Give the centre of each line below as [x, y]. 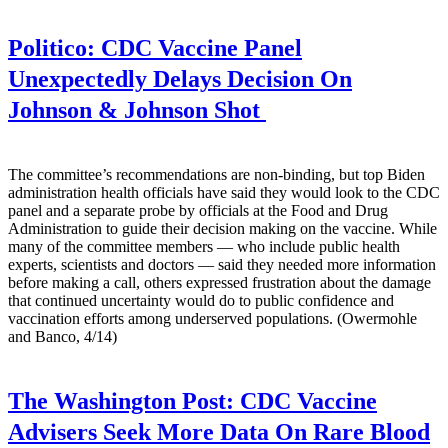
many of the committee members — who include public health [204, 247]
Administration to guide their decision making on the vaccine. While [222, 229]
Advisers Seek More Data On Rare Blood [219, 432]
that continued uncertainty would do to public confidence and [201, 301]
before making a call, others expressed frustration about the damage [219, 283]
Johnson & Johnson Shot [137, 110]
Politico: [51, 48]
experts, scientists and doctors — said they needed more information [222, 265]
